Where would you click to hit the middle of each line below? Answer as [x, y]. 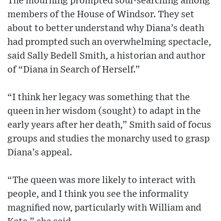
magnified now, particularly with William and [104, 208]
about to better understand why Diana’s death [106, 28]
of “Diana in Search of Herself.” [74, 70]
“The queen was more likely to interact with [101, 180]
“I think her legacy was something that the [99, 97]
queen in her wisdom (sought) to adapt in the [104, 111]
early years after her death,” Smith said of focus [109, 125]
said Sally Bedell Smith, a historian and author [106, 56]
